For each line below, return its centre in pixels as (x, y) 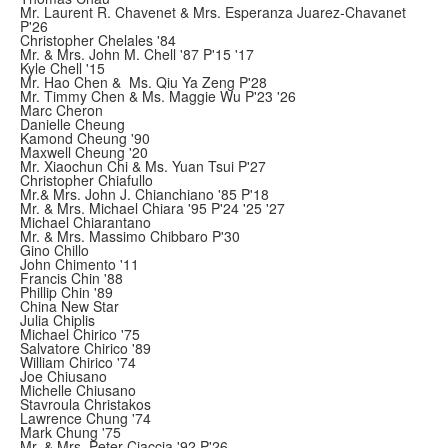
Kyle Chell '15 (62, 68)
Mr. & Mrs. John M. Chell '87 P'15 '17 (137, 54)
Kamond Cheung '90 (85, 138)
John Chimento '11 (79, 264)
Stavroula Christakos (85, 404)
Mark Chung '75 (70, 432)
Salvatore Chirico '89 (85, 348)
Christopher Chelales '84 (98, 40)
